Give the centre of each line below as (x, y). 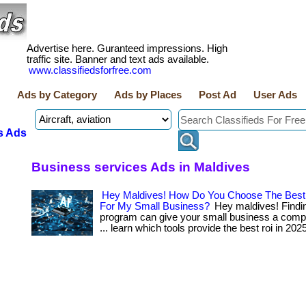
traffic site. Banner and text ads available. (118, 59)
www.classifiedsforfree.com (90, 70)
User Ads (275, 95)
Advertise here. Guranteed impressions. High (127, 48)
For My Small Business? (155, 206)
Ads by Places (148, 95)
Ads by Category (57, 95)
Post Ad (218, 95)
